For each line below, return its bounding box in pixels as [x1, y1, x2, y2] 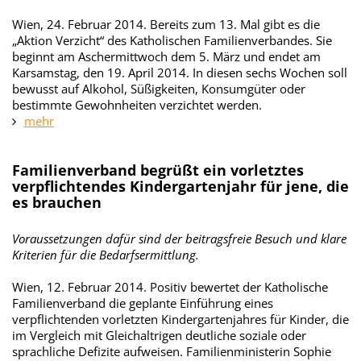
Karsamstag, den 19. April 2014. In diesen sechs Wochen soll [12, 64, 347, 81]
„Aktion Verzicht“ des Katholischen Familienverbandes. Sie [12, 32, 332, 48]
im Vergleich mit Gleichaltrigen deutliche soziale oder [12, 327, 306, 343]
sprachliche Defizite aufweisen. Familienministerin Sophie [12, 343, 331, 359]
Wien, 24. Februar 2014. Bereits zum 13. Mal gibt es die [12, 16, 320, 32]
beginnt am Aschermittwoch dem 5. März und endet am [12, 48, 321, 64]
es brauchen [12, 193, 102, 212]
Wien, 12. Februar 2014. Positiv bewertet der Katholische [12, 279, 328, 295]
